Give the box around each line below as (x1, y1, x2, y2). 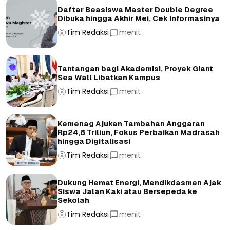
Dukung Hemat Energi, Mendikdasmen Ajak (57, 178, 221, 187)
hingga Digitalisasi (57, 136, 130, 146)
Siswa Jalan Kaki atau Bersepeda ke (57, 186, 197, 196)
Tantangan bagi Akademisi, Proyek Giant (57, 64, 213, 74)
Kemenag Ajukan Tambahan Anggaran (57, 119, 205, 128)
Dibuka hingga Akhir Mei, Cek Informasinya (57, 14, 220, 24)
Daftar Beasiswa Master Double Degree (57, 5, 213, 15)
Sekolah (57, 195, 89, 205)
